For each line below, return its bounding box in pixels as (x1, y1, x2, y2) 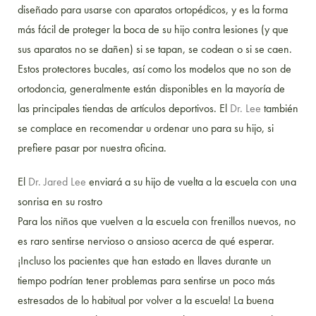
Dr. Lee (230, 100, 261, 116)
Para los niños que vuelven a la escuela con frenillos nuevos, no (18, 213, 296, 229)
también (261, 100, 298, 116)
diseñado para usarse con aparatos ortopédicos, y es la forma (18, 1, 288, 17)
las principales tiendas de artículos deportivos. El (18, 100, 230, 116)
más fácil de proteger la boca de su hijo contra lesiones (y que (18, 21, 288, 37)
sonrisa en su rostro (18, 193, 102, 209)
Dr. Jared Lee (28, 174, 86, 189)
